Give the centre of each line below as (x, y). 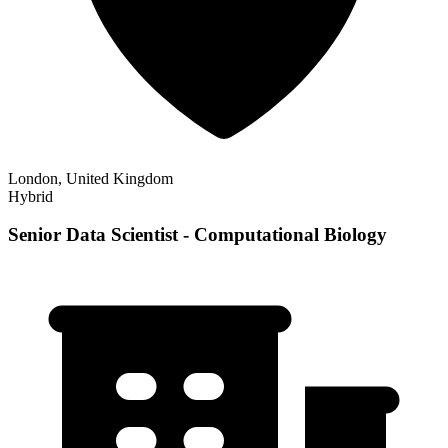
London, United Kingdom (90, 178)
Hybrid (30, 196)
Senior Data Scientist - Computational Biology (197, 235)
